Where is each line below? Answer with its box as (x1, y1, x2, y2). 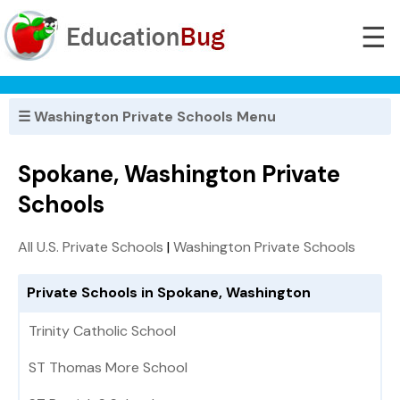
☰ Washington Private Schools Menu (18, 107, 276, 126)
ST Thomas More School (29, 358, 187, 378)
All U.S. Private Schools (18, 237, 163, 257)
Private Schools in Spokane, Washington (27, 283, 311, 303)
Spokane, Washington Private (18, 159, 340, 190)
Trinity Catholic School (29, 321, 176, 341)
